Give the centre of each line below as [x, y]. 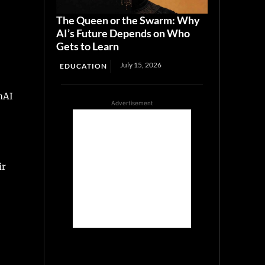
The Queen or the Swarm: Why [128, 20]
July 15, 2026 [141, 65]
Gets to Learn [88, 46]
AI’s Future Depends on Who [123, 33]
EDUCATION [84, 66]
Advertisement [132, 103]
